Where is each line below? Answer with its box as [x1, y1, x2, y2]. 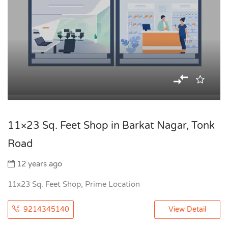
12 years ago [15, 159, 62, 168]
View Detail [168, 205, 206, 214]
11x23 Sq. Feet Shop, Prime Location [8, 179, 140, 189]
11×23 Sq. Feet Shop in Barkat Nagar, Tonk [8, 119, 215, 132]
